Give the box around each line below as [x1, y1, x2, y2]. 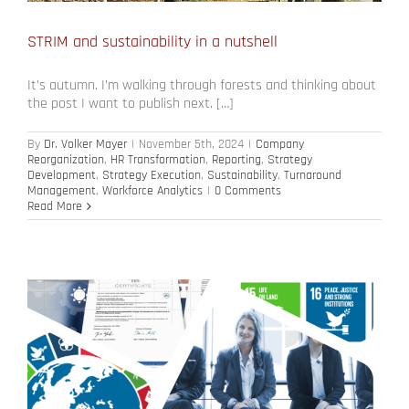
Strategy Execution [102, 166, 201, 184]
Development [27, 166, 96, 184]
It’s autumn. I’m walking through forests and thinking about [27, 75, 376, 95]
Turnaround [284, 166, 341, 184]
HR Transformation [110, 151, 205, 168]
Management [27, 182, 96, 199]
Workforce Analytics [102, 182, 203, 199]
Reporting [212, 151, 261, 168]
